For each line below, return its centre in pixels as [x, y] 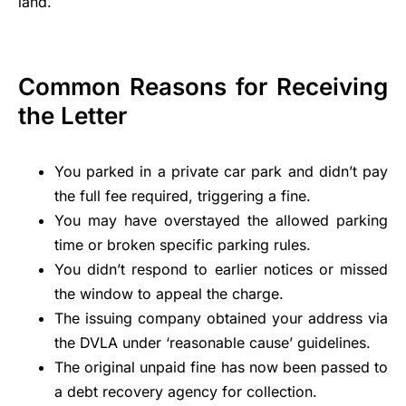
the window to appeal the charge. [169, 294]
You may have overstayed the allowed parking [221, 221]
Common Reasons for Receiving [203, 87]
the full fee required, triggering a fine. [183, 196]
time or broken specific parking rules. [183, 245]
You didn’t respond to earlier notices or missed [221, 270]
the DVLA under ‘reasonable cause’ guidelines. [213, 343]
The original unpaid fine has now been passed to [221, 367]
